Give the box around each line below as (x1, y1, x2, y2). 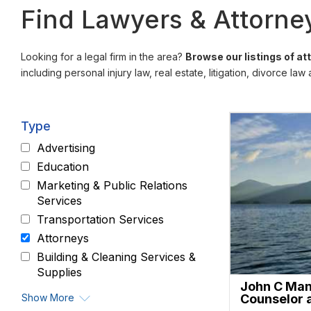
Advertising (37, 141, 95, 155)
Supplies (37, 265, 82, 279)
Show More (22, 292, 74, 303)
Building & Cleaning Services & (37, 250, 196, 264)
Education (37, 160, 89, 174)
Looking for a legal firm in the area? (21, 51, 185, 62)
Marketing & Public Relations (37, 178, 187, 192)
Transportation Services (37, 212, 164, 226)
